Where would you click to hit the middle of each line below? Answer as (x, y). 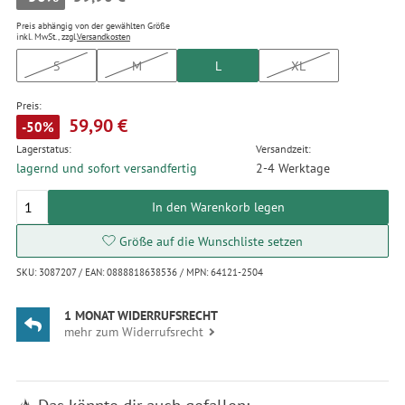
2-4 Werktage (293, 167)
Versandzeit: (283, 148)
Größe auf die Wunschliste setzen (211, 240)
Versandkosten (103, 36)
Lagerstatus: (43, 148)
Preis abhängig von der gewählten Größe (93, 25)
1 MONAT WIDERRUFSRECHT (141, 316)
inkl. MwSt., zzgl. (46, 36)
